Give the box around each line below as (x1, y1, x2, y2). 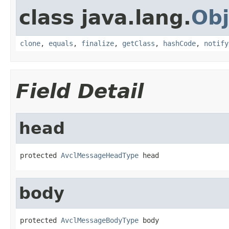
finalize (81, 39, 114, 48)
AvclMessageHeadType (61, 151, 139, 159)
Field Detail (16, 79, 144, 103)
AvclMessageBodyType (61, 216, 139, 224)
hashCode (163, 39, 196, 48)
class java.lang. (19, 6, 191, 29)
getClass (122, 39, 155, 48)
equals (49, 39, 73, 48)
